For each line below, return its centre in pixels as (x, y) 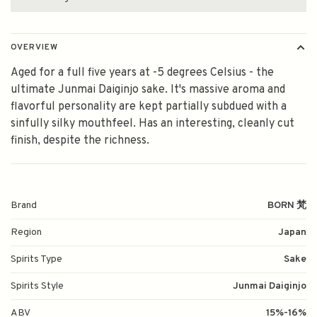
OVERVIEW (34, 48)
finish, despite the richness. (80, 141)
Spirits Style (37, 287)
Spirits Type (36, 260)
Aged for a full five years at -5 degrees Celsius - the (142, 73)
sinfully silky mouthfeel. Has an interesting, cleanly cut (152, 124)
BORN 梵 (287, 206)
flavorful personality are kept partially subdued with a (149, 107)
